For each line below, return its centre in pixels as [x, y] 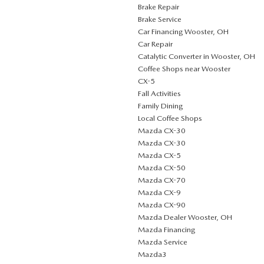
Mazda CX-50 [162, 168]
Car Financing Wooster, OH [183, 32]
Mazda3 [152, 254]
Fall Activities [159, 93]
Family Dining [160, 106]
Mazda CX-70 [162, 180]
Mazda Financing [166, 230]
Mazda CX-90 [162, 205]
